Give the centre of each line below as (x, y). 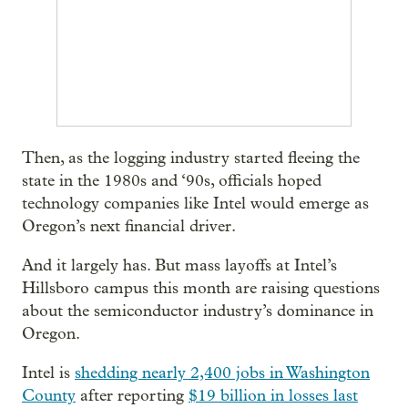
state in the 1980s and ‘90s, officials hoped (172, 180)
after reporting (132, 395)
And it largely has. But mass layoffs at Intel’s (179, 265)
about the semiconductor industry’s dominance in (198, 311)
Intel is (48, 372)
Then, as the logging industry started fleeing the (191, 158)
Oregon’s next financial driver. (129, 226)
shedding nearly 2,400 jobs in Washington (222, 372)
